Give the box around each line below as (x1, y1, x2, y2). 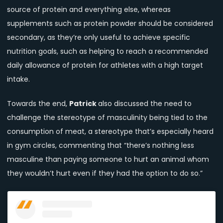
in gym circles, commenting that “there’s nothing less (7, 140, 194, 151)
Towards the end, (7, 99, 69, 109)
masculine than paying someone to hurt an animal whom (7, 154, 209, 165)
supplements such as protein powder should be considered (7, 18, 213, 29)
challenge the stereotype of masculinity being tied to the (7, 112, 208, 123)
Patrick (69, 99, 98, 109)
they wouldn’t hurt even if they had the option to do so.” (7, 168, 203, 179)
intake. (7, 74, 30, 85)
